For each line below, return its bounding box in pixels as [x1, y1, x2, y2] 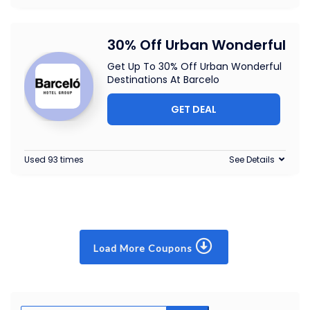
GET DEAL [171, 102, 217, 117]
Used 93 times [24, 154, 84, 166]
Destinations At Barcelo [107, 73, 219, 87]
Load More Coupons [93, 242, 195, 255]
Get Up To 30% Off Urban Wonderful [107, 60, 282, 74]
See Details [229, 154, 275, 166]
